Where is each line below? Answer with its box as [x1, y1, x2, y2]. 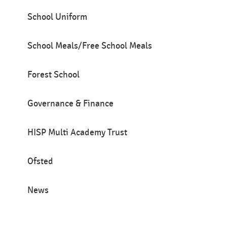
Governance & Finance [27, 98, 114, 109]
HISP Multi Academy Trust [27, 127, 128, 138]
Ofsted [27, 156, 54, 167]
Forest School [27, 69, 80, 81]
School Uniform [27, 12, 88, 23]
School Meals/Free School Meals [27, 41, 153, 52]
